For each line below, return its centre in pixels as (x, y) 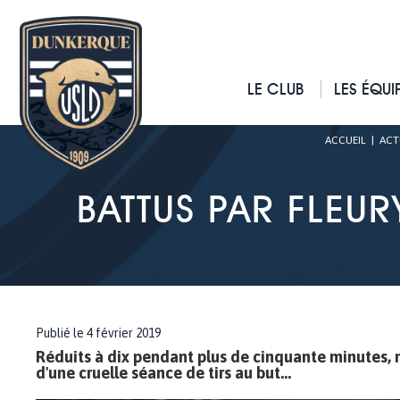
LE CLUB (276, 89)
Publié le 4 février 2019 (98, 333)
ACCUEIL (345, 140)
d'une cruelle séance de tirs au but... (163, 373)
